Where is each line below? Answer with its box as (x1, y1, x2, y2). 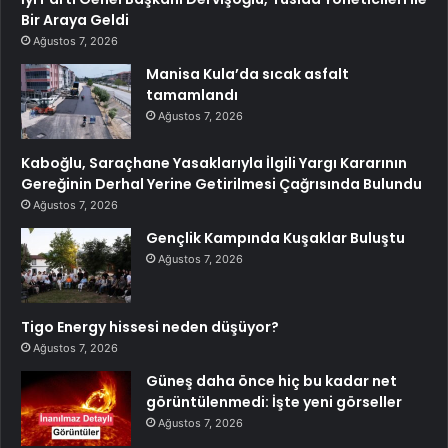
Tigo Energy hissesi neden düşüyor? (21, 317, 279, 338)
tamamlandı (146, 85, 238, 106)
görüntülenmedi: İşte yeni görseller (146, 392, 402, 413)
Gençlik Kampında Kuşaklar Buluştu (146, 228, 405, 249)
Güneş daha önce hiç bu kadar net (146, 371, 397, 392)
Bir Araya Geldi (21, 10, 129, 31)
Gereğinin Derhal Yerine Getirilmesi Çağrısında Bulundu (21, 174, 422, 195)
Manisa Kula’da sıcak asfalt (146, 64, 349, 85)
